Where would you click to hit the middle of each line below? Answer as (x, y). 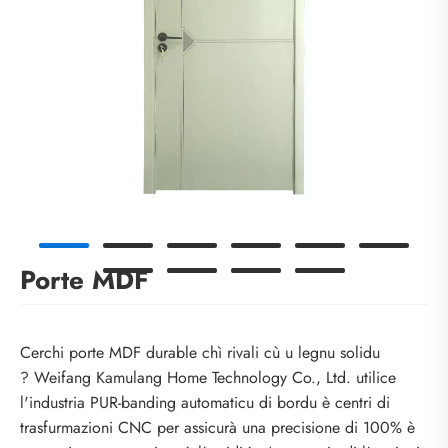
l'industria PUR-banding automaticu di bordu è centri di (205, 403)
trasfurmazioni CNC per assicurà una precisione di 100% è (217, 428)
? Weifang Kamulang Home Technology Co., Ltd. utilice (208, 378)
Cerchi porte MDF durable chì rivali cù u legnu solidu (200, 353)
